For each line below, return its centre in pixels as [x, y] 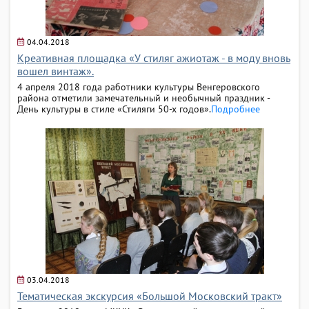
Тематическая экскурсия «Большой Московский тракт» [150, 296]
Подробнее [236, 109]
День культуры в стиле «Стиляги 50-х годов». [114, 109]
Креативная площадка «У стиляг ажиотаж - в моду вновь [154, 58]
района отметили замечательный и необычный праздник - [143, 98]
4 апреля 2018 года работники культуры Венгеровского [139, 87]
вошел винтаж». [56, 71]
